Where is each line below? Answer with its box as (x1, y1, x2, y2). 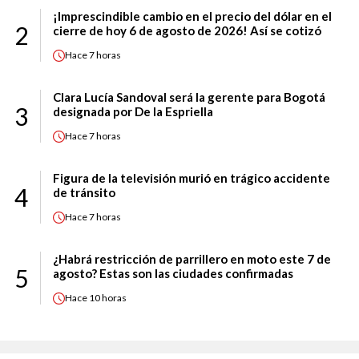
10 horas (89, 292, 127, 305)
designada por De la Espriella (53, 103, 213, 119)
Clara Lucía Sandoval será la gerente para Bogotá (53, 89, 325, 104)
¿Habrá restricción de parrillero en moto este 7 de (53, 251, 331, 266)
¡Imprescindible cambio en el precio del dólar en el (53, 8, 332, 23)
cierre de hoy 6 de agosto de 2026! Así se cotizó (53, 22, 321, 38)
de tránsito (53, 184, 115, 200)
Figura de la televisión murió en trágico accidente (53, 170, 330, 185)
